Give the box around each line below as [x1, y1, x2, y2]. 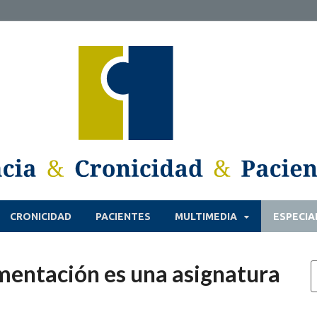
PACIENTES [96, 210, 151, 222]
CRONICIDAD [10, 210, 71, 222]
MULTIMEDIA [175, 210, 237, 222]
